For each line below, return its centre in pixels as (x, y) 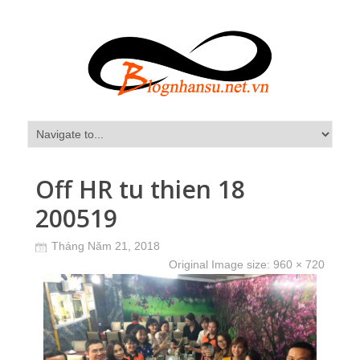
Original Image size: (221, 264)
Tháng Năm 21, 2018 (106, 246)
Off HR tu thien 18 (140, 189)
